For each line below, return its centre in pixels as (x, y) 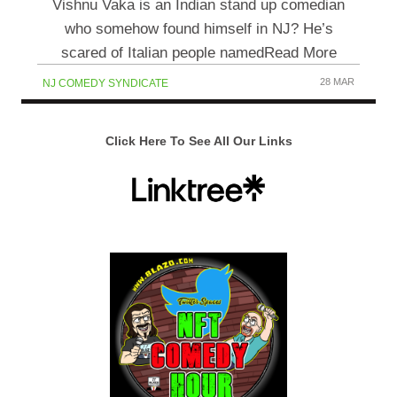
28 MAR (337, 82)
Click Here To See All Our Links (198, 141)
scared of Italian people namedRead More (198, 53)
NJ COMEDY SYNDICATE (105, 84)
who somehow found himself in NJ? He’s (198, 29)
